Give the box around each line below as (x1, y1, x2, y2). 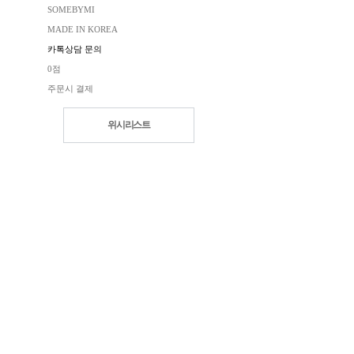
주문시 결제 (47, 83, 93, 93)
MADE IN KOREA (47, 24, 118, 34)
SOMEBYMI (47, 4, 95, 14)
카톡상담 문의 (47, 43, 102, 54)
